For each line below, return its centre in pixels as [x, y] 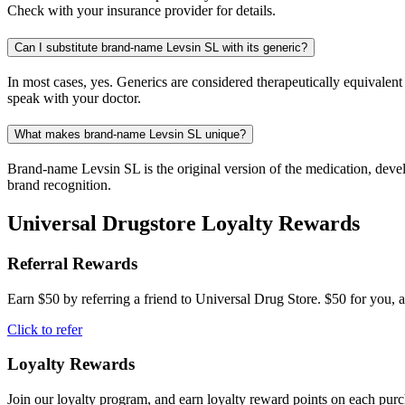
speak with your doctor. [74, 98]
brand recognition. [59, 185]
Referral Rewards [72, 263]
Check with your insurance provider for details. [141, 11]
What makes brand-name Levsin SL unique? [130, 135]
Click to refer [45, 329]
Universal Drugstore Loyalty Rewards [184, 223]
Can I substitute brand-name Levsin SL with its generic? [161, 47]
